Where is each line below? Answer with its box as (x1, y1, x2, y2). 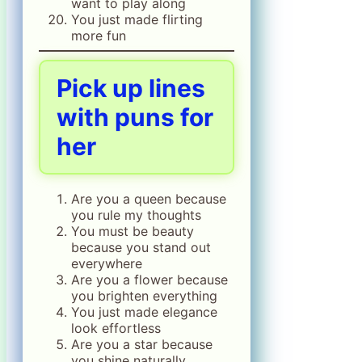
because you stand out (71, 239, 211, 256)
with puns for (57, 103, 213, 133)
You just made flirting (71, 11, 203, 28)
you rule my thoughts (71, 207, 201, 224)
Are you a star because (71, 336, 213, 353)
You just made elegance (71, 304, 217, 321)
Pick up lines (57, 74, 205, 103)
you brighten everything (71, 288, 217, 305)
